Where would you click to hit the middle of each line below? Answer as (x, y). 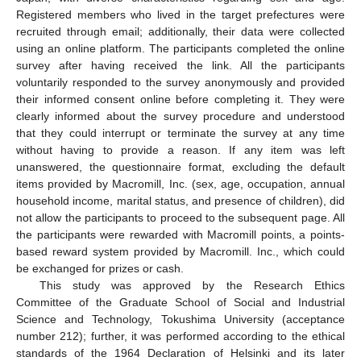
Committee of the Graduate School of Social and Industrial (180, 302)
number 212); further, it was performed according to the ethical (180, 336)
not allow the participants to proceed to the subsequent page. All (180, 217)
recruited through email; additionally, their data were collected (180, 31)
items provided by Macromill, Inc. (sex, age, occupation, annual (180, 183)
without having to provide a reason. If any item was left (180, 149)
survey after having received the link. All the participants (180, 65)
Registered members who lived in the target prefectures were (180, 14)
